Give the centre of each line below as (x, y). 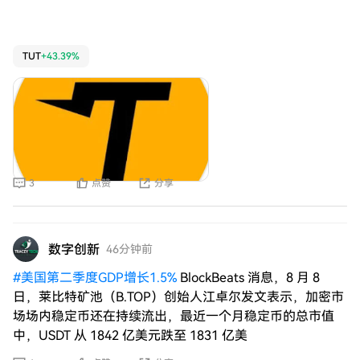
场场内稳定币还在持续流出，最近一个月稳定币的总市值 (174, 316)
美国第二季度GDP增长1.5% (99, 278)
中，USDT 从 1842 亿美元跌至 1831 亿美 (130, 335)
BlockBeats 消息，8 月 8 (250, 278)
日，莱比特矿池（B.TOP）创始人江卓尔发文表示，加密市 (178, 297)
